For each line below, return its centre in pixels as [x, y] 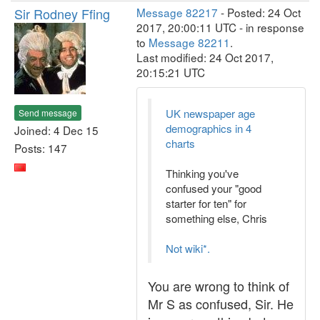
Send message [48, 112]
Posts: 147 [41, 147]
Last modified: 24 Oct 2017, [205, 57]
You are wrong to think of [219, 286]
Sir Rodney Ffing [62, 14]
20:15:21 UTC [171, 72]
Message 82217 [177, 12]
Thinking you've [202, 173]
